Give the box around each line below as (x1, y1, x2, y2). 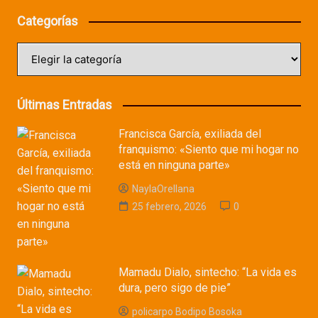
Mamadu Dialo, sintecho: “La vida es (119, 265, 297, 280)
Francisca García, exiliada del (119, 127, 262, 141)
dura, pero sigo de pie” (119, 281, 231, 295)
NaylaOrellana (132, 183, 195, 195)
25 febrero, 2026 (132, 201, 207, 213)
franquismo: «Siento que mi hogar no (119, 143, 300, 157)
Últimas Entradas (16, 97, 112, 113)
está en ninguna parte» (119, 158, 231, 172)
